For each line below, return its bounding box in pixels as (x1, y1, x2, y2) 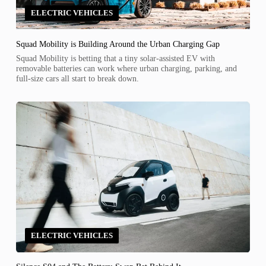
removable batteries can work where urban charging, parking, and (15, 63, 237, 73)
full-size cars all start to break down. (15, 73, 139, 83)
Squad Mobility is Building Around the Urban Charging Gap (15, 39, 220, 49)
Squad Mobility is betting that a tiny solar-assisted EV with (15, 53, 215, 63)
